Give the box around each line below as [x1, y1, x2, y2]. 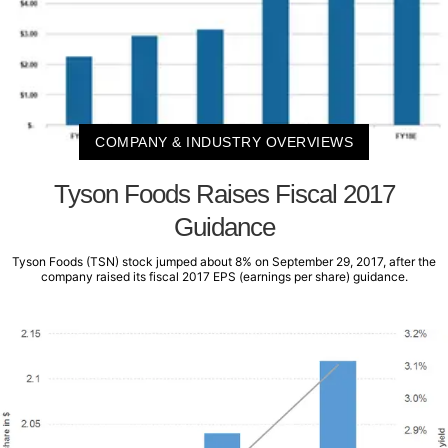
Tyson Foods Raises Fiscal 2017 [53, 179, 395, 210]
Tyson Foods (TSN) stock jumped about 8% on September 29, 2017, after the [12, 254, 436, 270]
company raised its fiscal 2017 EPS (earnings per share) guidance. [40, 269, 408, 285]
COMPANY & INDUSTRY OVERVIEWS [95, 134, 353, 151]
